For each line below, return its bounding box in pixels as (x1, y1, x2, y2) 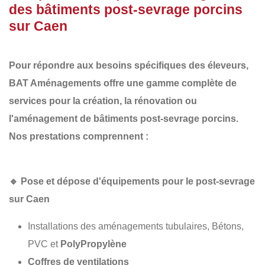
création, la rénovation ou (83, 95, 197, 106)
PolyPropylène (60, 238, 127, 249)
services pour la (9, 95, 83, 106)
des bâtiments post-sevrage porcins (9, 1, 243, 17)
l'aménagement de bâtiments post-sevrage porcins (9, 113, 236, 124)
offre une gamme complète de (101, 77, 237, 88)
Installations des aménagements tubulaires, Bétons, (28, 221, 244, 231)
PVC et (28, 238, 60, 249)
